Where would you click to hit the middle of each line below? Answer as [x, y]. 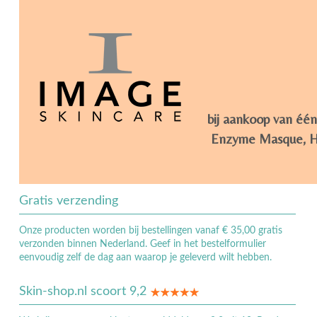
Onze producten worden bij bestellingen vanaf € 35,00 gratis [150, 231]
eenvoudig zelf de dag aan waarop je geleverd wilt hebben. [145, 258]
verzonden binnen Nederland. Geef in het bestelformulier [142, 244]
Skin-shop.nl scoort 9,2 [84, 292]
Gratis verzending [68, 201]
